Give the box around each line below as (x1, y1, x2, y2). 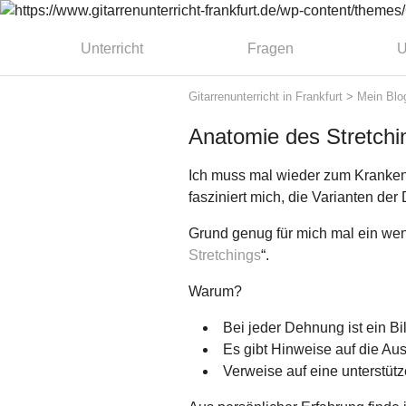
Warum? (188, 284, 242, 300)
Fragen (246, 41, 294, 56)
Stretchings (188, 247, 261, 264)
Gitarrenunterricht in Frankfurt (188, 89, 343, 103)
